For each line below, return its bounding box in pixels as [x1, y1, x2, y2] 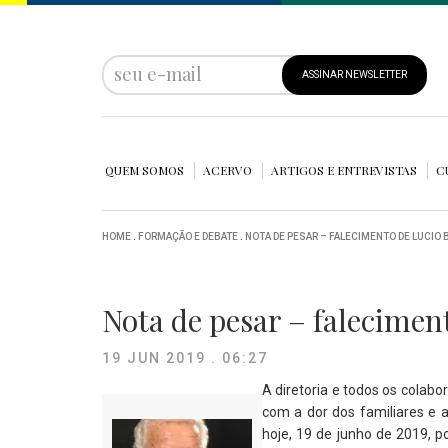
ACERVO [203, 162, 252, 178]
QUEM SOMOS [105, 162, 184, 178]
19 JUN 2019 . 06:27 [102, 350, 268, 366]
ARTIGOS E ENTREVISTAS [271, 162, 417, 178]
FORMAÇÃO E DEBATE [138, 231, 238, 242]
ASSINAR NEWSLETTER [302, 69, 407, 80]
